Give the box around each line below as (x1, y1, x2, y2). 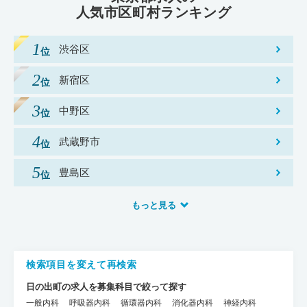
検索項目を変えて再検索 (26, 258, 137, 270)
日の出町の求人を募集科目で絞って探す (26, 281, 186, 292)
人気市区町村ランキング (75, 4, 232, 21)
